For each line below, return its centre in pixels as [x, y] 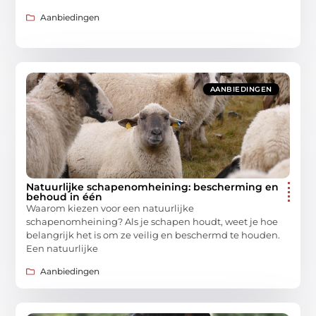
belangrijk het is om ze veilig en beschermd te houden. [153, 235]
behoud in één [65, 196]
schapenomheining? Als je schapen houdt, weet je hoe [152, 221]
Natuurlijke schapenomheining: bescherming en [153, 187]
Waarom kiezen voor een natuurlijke [110, 208]
